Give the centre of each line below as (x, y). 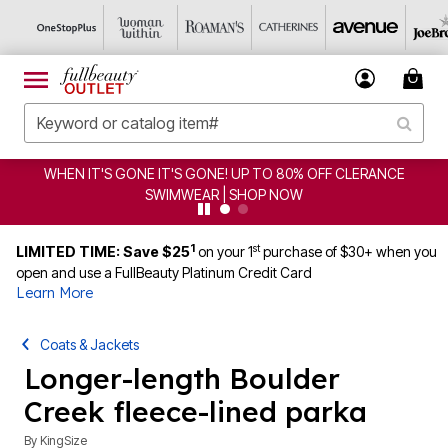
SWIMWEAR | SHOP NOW (214, 194)
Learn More (54, 293)
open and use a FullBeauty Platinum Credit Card (164, 272)
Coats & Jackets (90, 344)
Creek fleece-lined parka (195, 411)
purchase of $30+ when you (348, 251)
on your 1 (225, 251)
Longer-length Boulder (182, 378)
